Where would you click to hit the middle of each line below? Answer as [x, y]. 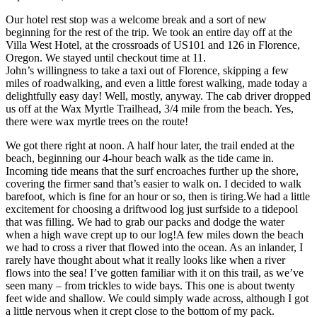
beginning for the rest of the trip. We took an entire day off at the [149, 32]
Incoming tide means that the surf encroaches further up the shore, [152, 171]
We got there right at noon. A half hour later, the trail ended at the [150, 145]
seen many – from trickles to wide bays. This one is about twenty [150, 285]
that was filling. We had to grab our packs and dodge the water [145, 221]
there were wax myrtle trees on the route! [97, 121]
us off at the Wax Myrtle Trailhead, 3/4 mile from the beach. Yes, [150, 108]
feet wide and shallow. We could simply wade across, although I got [157, 298]
